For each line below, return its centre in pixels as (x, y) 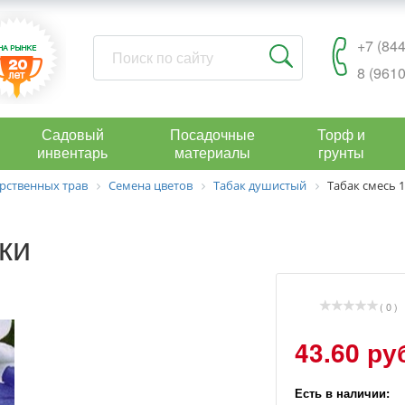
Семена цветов (151, 185)
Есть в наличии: (342, 392)
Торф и (342, 134)
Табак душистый (260, 185)
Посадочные (212, 134)
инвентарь (73, 152)
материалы (212, 152)
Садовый (72, 134)
